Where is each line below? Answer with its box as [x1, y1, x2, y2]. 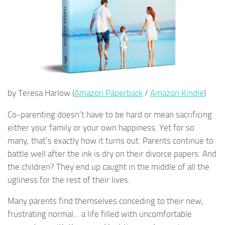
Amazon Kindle [150, 88, 204, 98]
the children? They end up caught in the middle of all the [8, 161, 209, 172]
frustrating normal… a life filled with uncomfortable [8, 209, 192, 219]
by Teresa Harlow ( [8, 88, 74, 98]
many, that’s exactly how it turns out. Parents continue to [8, 135, 213, 146]
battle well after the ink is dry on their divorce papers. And [8, 148, 216, 159]
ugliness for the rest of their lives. [8, 174, 130, 185]
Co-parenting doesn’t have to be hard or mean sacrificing [8, 109, 212, 120]
